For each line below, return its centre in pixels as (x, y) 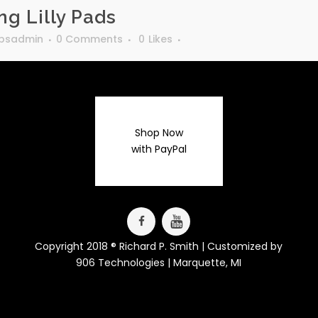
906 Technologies (121, 263)
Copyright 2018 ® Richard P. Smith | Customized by (159, 247)
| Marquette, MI (203, 263)
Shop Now (159, 133)
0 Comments (90, 39)
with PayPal (159, 149)
